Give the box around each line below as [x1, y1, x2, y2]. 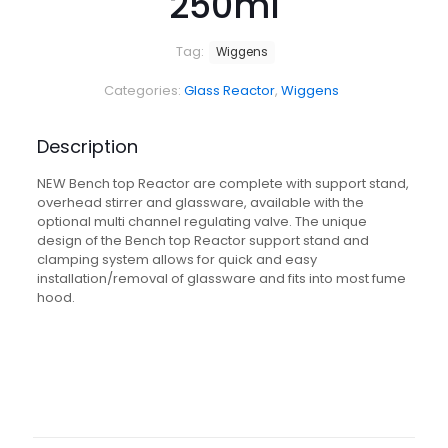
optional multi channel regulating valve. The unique [36, 212, 367, 231]
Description [36, 134, 138, 159]
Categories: [104, 81, 184, 100]
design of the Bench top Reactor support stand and [36, 231, 369, 250]
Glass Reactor [184, 81, 275, 100]
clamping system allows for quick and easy [36, 250, 317, 269]
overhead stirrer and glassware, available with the [36, 193, 364, 212]
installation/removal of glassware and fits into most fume [36, 269, 406, 288]
